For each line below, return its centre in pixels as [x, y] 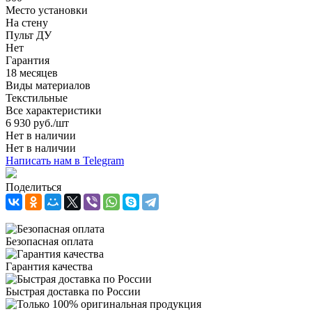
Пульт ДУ [29, 35]
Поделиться [33, 187]
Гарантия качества [49, 266]
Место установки [47, 10]
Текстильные [37, 97]
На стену [27, 22]
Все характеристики [54, 110]
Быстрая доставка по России [73, 291]
